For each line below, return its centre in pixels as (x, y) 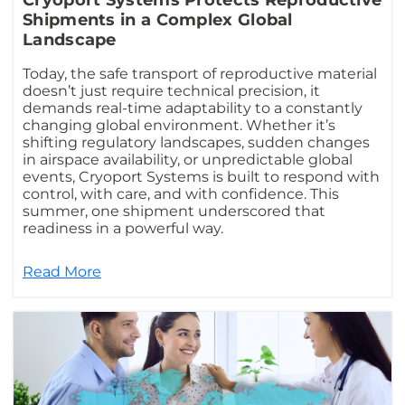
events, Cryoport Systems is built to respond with (201, 177)
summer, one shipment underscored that (174, 212)
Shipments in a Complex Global (158, 20)
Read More (62, 272)
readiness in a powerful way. (123, 229)
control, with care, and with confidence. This (181, 194)
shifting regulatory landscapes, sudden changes (196, 143)
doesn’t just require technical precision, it (171, 91)
